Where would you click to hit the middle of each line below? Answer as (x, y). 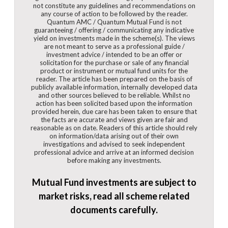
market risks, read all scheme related (114, 196)
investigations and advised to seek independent (114, 144)
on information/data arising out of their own (114, 136)
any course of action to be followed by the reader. (114, 13)
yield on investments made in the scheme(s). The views (114, 38)
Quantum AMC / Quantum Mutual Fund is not (114, 22)
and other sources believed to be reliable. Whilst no (114, 95)
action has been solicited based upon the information (114, 103)
